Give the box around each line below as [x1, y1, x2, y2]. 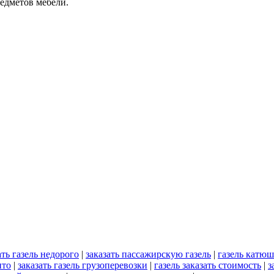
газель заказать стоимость [154, 260, 261, 271]
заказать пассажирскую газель [86, 249, 211, 260]
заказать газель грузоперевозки [18, 260, 147, 271]
